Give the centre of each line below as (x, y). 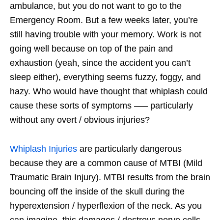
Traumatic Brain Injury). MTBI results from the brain (110, 177)
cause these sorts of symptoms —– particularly (101, 105)
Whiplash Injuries (43, 149)
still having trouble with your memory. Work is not (106, 34)
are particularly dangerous (129, 149)
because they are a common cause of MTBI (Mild (106, 163)
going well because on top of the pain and (91, 48)
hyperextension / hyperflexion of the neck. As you (106, 206)
